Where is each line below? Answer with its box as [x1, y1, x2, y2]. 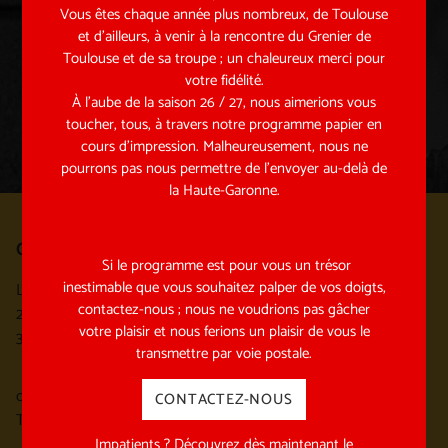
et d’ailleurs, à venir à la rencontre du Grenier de [77, 23, 371, 49]
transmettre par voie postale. [136, 341, 312, 367]
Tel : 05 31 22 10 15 [16, 407, 136, 435]
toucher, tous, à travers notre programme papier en [66, 111, 382, 137]
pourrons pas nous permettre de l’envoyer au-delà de [61, 155, 387, 181]
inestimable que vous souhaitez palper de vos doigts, [62, 275, 386, 301]
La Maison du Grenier [16, 277, 154, 304]
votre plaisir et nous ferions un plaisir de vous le [78, 319, 370, 345]
